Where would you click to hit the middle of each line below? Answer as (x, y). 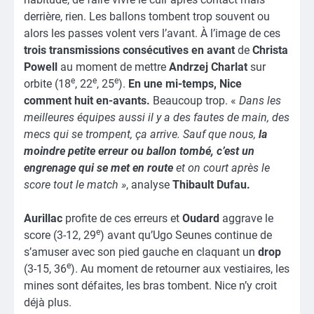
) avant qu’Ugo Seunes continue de (186, 235)
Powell (41, 67)
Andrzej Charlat (208, 67)
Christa (270, 50)
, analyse (149, 184)
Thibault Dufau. (211, 184)
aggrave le (248, 218)
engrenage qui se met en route (100, 168)
